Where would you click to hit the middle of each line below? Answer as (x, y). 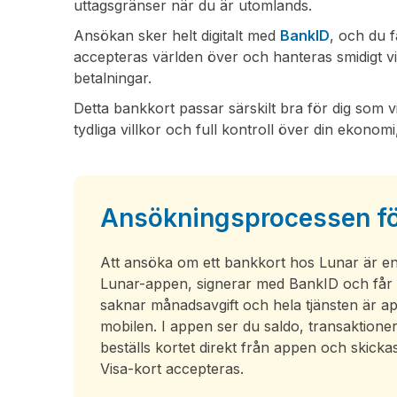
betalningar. (113, 78)
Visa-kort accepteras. (172, 369)
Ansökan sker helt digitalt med (177, 35)
